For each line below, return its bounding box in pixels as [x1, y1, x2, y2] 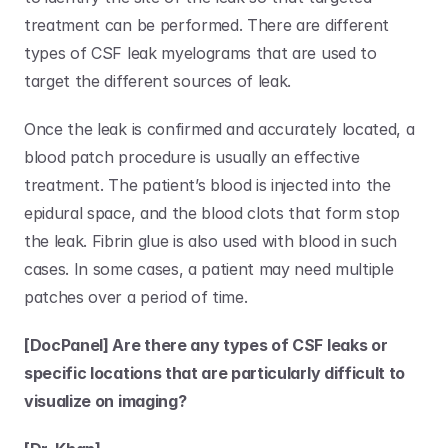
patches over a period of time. [24, 287, 253, 307]
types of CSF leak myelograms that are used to [24, 43, 377, 63]
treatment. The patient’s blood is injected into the [24, 175, 391, 195]
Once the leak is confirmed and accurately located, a [24, 119, 415, 139]
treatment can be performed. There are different [24, 15, 389, 35]
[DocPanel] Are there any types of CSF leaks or [24, 335, 388, 355]
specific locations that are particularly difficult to [24, 363, 406, 383]
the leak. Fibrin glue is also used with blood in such [24, 231, 398, 251]
